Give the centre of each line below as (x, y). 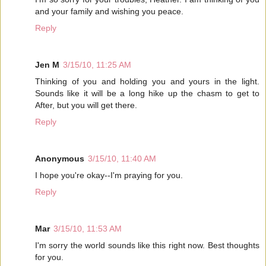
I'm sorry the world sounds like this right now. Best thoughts (147, 245)
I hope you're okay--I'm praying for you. (109, 175)
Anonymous (60, 158)
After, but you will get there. (86, 105)
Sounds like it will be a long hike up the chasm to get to (147, 93)
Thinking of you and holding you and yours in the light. (147, 81)
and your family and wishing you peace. (109, 11)
